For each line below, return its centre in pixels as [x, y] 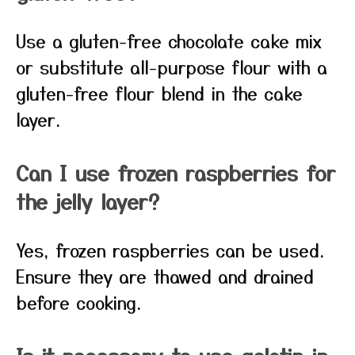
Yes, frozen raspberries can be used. [170, 250]
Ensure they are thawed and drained [165, 276]
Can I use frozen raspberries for [176, 172]
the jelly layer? [88, 201]
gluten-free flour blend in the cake [159, 93]
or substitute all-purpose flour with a [172, 67]
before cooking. [78, 302]
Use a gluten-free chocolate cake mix [169, 40]
